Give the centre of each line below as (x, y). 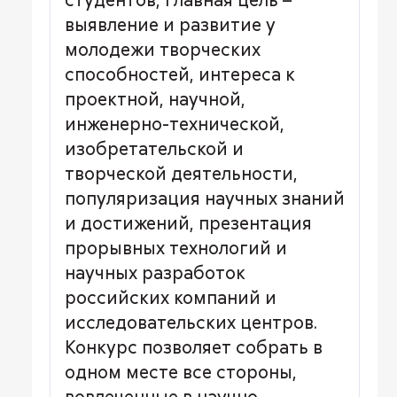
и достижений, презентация (188, 223)
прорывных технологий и (176, 248)
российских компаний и (171, 297)
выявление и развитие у (170, 24)
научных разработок (155, 272)
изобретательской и (154, 148)
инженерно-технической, (175, 124)
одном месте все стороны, (181, 372)
